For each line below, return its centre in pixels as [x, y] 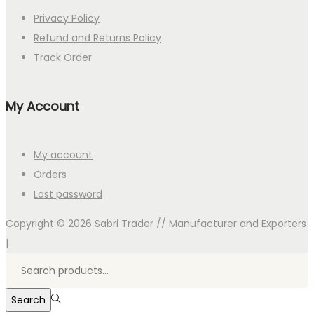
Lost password [68, 194]
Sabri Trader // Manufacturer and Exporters [200, 223]
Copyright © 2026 [50, 223]
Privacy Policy [67, 18]
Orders [50, 174]
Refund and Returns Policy [97, 37]
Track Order [63, 57]
